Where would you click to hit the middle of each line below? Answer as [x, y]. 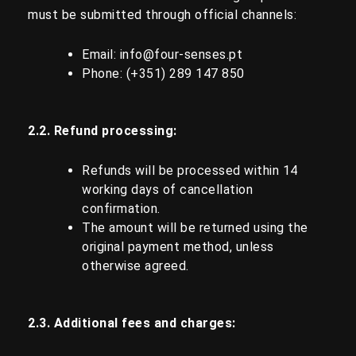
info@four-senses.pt [181, 54]
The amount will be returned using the [195, 227]
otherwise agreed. [135, 265]
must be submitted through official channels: [162, 15]
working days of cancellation [167, 189]
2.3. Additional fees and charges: [132, 323]
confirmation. [121, 208]
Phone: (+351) [126, 73]
